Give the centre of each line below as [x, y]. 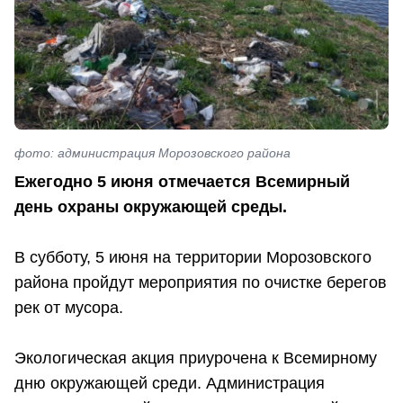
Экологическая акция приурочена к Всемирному [196, 358]
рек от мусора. [69, 308]
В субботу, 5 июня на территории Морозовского [193, 258]
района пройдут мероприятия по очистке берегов [201, 283]
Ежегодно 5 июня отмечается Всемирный [182, 182]
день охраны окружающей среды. [151, 207]
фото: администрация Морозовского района [152, 153]
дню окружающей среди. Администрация [170, 384]
